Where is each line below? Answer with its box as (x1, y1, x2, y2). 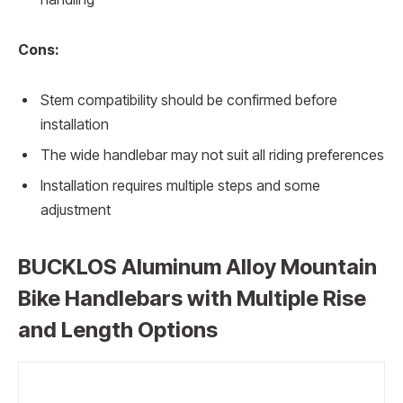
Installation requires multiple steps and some (40, 176, 320, 194)
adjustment (40, 201, 111, 219)
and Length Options (18, 316, 218, 343)
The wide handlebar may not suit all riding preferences (40, 146, 384, 164)
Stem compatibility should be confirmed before (40, 91, 337, 109)
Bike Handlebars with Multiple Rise (18, 284, 366, 311)
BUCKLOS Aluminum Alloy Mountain (18, 253, 377, 280)
